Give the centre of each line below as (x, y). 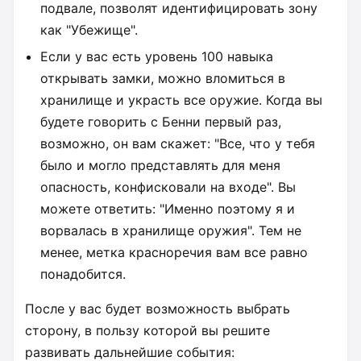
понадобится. (83, 274)
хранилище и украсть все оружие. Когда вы (182, 100)
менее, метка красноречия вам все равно (174, 253)
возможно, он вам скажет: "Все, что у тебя (178, 144)
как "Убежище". (91, 29)
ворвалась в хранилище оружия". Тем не (171, 231)
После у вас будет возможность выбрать (158, 309)
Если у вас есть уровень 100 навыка (157, 57)
